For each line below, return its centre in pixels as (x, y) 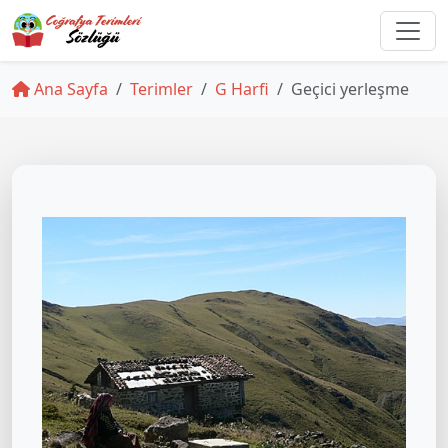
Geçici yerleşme (350, 89)
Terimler (161, 89)
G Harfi (242, 89)
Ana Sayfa (69, 89)
